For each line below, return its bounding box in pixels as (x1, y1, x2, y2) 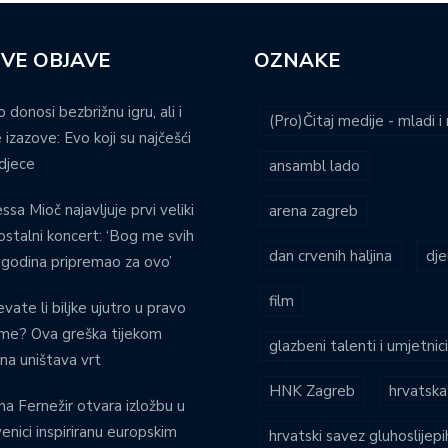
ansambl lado (269, 155, 360, 176)
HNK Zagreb (269, 380, 355, 401)
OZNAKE (254, 46, 341, 74)
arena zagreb (269, 200, 358, 221)
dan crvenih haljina (269, 245, 392, 266)
